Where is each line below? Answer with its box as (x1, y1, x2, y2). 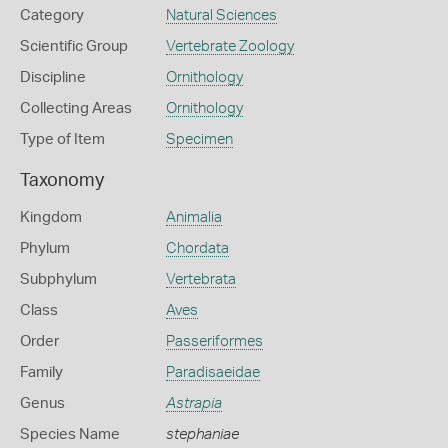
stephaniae (165, 426, 239, 442)
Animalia (165, 209, 222, 225)
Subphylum (20, 271, 97, 287)
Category (20, 7, 84, 23)
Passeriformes (165, 333, 263, 349)
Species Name (20, 426, 120, 442)
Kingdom (20, 209, 82, 225)
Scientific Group (20, 38, 128, 54)
